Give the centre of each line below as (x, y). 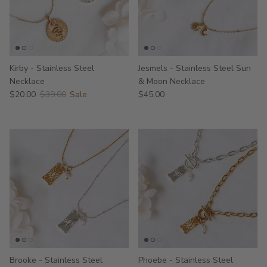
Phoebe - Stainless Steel (186, 260)
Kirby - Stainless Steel (52, 68)
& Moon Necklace (172, 81)
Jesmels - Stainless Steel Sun (195, 68)
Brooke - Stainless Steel (56, 260)
